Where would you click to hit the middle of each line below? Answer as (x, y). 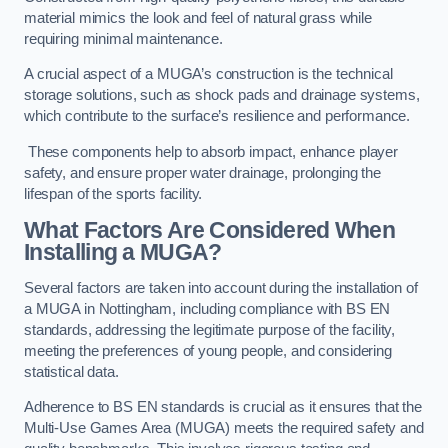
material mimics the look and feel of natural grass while (198, 17)
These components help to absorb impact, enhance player (211, 151)
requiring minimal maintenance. (123, 38)
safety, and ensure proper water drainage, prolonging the (202, 172)
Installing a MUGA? (123, 252)
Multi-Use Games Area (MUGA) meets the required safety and (224, 428)
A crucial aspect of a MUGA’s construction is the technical (208, 74)
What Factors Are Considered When (210, 230)
